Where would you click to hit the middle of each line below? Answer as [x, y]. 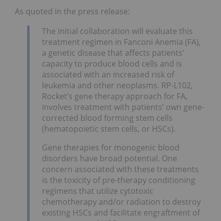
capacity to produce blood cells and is [112, 63]
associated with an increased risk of [108, 74]
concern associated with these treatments [120, 169]
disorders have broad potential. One [110, 158]
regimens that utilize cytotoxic [98, 191]
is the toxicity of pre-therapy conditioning [119, 180]
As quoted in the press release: [72, 12]
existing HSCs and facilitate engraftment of [121, 212]
